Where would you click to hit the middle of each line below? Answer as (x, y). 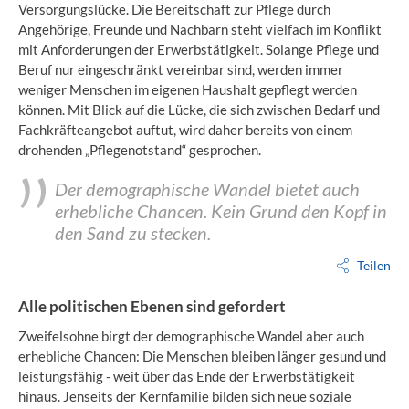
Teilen (374, 265)
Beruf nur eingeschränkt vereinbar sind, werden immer (181, 69)
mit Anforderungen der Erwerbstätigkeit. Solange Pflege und (199, 49)
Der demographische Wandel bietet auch (207, 189)
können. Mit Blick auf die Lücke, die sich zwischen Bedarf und (199, 110)
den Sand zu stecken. (133, 233)
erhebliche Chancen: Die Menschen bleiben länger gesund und (202, 356)
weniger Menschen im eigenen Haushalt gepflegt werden (188, 89)
